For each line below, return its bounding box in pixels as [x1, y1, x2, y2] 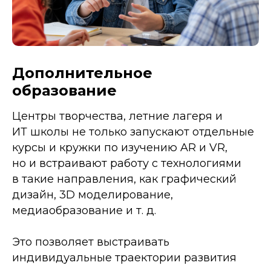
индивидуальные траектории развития [12, 250, 237, 264]
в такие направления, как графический [12, 172, 237, 186]
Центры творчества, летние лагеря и [12, 109, 223, 123]
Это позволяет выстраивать [12, 235, 169, 249]
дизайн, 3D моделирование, [12, 188, 173, 201]
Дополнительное [12, 64, 152, 82]
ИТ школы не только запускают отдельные [12, 125, 254, 139]
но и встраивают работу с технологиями [12, 156, 241, 170]
